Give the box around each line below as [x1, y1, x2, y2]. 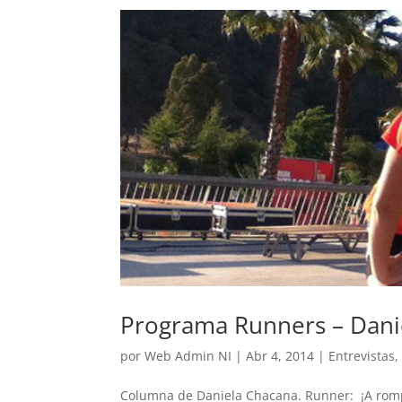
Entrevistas [328, 347, 396, 365]
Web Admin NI [144, 347, 232, 365]
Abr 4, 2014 [246, 347, 315, 365]
